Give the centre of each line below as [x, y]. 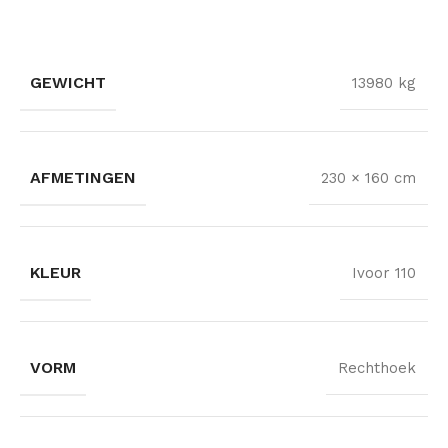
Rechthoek [377, 367]
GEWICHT [68, 82]
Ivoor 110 [384, 272]
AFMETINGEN [83, 177]
